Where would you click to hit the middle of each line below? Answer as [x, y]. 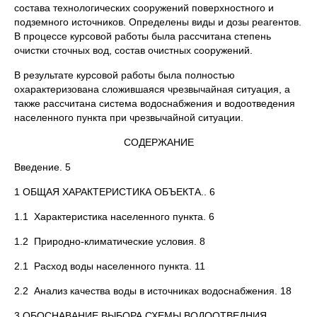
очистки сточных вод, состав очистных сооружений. [133, 50]
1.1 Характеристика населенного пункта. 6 [114, 217]
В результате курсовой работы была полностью [125, 75]
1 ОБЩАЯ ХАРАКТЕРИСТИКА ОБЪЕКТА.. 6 [115, 192]
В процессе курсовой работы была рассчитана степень [143, 36]
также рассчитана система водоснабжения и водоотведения [155, 103]
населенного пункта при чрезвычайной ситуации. [129, 117]
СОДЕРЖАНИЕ [158, 142]
